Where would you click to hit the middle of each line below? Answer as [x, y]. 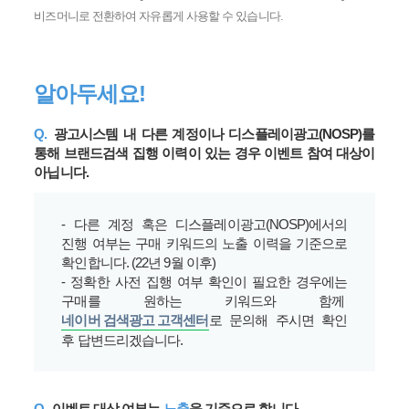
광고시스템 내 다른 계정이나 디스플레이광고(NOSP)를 [212, 134]
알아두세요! [90, 94]
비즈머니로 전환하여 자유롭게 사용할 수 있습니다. [158, 16]
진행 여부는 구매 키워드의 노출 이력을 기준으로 [204, 243]
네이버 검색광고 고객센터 [135, 320]
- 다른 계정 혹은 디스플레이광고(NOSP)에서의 [204, 224]
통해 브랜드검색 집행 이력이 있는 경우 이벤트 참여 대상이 [204, 153]
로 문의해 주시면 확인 [278, 320]
